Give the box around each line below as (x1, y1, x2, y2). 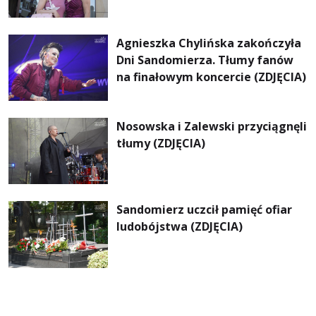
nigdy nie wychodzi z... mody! (116, 2, 281, 18)
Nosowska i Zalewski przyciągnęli (116, 119, 308, 135)
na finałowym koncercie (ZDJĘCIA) (116, 68, 307, 85)
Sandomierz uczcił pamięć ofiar (116, 202, 293, 218)
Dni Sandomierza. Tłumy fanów (116, 51, 294, 68)
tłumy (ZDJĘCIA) (116, 135, 206, 152)
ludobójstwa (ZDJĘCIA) (116, 219, 243, 235)
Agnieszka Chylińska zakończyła (116, 35, 302, 51)
